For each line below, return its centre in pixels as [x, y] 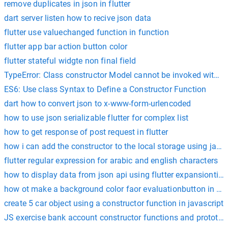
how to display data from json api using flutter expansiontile [115, 175]
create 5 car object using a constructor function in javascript [114, 203]
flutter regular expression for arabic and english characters [111, 161]
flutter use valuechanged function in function [87, 32]
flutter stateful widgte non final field [70, 61]
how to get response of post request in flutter [86, 132]
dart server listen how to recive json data [78, 18]
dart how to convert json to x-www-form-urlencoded [98, 104]
